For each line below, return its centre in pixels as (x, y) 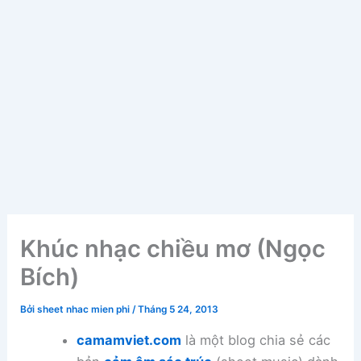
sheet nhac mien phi (85, 310)
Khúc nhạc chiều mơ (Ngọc (173, 249)
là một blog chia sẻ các (255, 340)
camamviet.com (129, 340)
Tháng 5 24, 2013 (178, 310)
